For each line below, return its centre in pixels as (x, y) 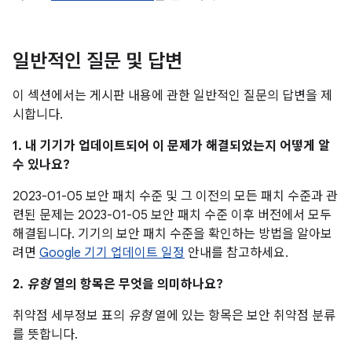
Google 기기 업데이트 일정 (112, 253)
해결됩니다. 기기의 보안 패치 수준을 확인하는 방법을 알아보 (172, 234)
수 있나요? (41, 165)
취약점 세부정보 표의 (70, 316)
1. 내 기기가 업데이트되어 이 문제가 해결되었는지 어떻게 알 (171, 146)
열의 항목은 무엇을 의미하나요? (137, 284)
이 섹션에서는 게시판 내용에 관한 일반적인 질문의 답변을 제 (172, 96)
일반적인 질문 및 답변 (97, 61)
